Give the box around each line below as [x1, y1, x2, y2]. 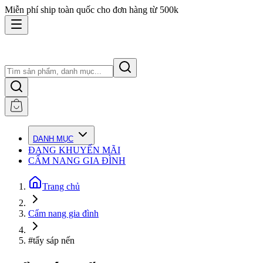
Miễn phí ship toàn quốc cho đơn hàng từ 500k [5, 5, 178, 15]
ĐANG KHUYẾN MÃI [28, 145, 120, 155]
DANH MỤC [33, 134, 73, 143]
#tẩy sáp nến [28, 235, 75, 245]
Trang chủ [42, 181, 80, 191]
